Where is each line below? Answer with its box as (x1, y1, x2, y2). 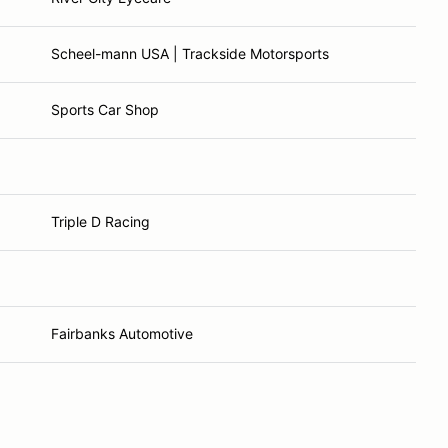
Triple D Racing (51, 213, 150, 230)
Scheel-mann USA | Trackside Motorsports (51, 45, 329, 62)
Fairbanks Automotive (51, 325, 193, 342)
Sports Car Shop (51, 101, 159, 118)
